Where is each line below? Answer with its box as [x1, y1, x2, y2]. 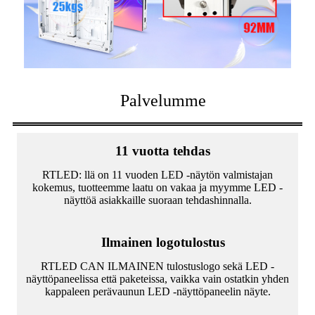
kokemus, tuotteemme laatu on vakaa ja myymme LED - [32, 181, 283, 194]
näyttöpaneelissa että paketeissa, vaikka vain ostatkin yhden [26, 273, 289, 285]
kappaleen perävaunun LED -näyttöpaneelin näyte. [44, 285, 271, 298]
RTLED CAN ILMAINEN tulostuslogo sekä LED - [41, 260, 274, 273]
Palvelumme [120, 91, 206, 110]
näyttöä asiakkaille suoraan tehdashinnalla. [63, 194, 252, 207]
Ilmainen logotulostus [101, 235, 225, 250]
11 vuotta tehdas [115, 143, 210, 159]
